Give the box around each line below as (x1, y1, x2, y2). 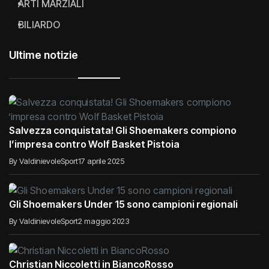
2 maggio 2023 (78, 216, 130, 226)
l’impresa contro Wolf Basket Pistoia (9, 138, 180, 151)
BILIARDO (18, 19, 60, 31)
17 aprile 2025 (78, 156, 124, 166)
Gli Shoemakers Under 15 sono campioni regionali (9, 198, 238, 210)
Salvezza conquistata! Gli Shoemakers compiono (9, 124, 237, 137)
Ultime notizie (9, 49, 78, 62)
